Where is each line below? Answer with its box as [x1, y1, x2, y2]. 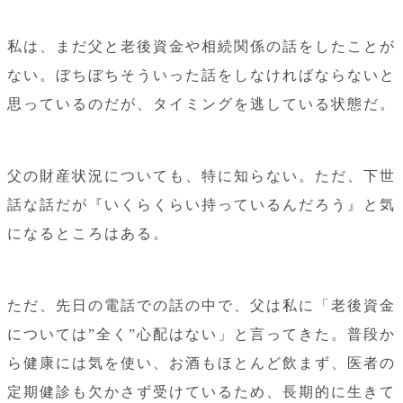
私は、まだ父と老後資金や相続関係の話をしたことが [7, 39, 396, 54]
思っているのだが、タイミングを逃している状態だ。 [7, 96, 396, 112]
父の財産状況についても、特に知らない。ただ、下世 [7, 168, 396, 184]
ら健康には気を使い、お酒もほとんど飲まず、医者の [7, 355, 396, 371]
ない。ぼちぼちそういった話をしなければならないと [7, 67, 396, 83]
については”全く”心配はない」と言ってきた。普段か [7, 327, 396, 342]
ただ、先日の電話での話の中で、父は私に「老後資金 [7, 298, 396, 313]
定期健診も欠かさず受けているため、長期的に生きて [7, 384, 396, 399]
